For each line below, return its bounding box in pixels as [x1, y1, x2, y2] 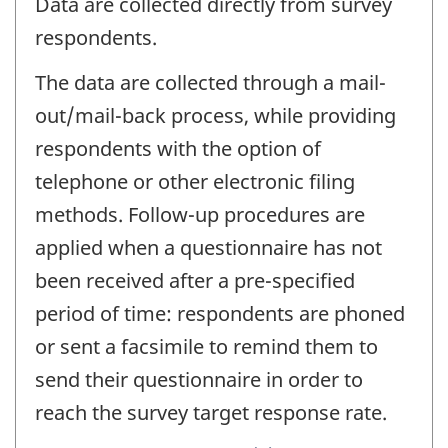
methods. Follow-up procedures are [35, 200, 365, 228]
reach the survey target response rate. [35, 398, 387, 426]
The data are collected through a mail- [35, 68, 386, 96]
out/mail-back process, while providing [35, 101, 396, 129]
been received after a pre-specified [35, 266, 355, 294]
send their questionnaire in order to [35, 365, 363, 393]
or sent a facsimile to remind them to [35, 332, 378, 360]
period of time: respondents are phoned [35, 299, 405, 327]
